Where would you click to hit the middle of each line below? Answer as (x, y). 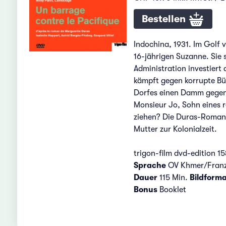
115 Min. (173, 177)
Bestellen (165, 19)
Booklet (173, 189)
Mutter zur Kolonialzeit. (175, 129)
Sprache (150, 165)
